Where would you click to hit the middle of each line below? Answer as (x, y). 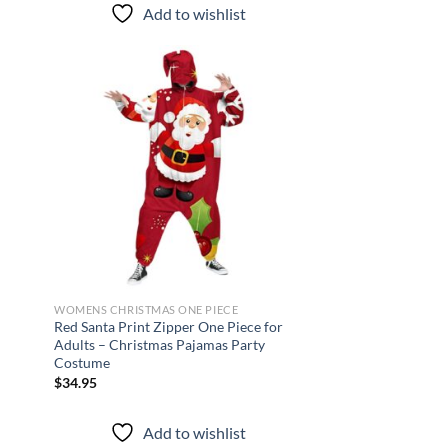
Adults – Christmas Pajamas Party (160, 345)
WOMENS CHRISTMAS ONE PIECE (146, 309)
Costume (82, 363)
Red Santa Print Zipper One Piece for (169, 327)
